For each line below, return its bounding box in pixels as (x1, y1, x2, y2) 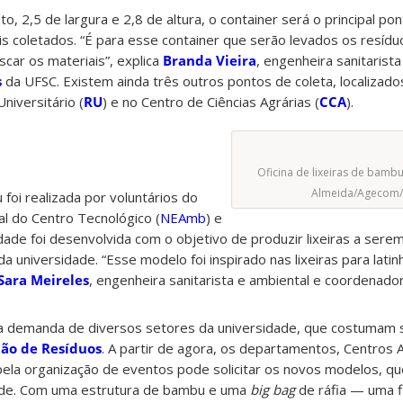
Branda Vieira (163, 51, 256, 70)
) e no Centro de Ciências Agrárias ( (103, 93, 319, 112)
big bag (250, 381, 295, 399)
